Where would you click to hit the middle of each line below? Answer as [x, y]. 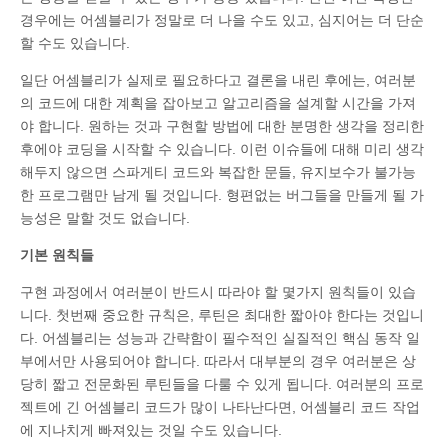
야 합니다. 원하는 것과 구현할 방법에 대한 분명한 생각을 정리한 [222, 125]
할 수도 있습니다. [75, 42]
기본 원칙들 [57, 254]
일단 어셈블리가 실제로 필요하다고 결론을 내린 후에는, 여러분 [218, 79]
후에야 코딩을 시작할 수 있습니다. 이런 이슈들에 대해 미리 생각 [222, 148]
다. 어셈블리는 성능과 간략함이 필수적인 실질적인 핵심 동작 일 [220, 337]
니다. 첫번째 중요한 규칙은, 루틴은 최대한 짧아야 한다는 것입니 [222, 314]
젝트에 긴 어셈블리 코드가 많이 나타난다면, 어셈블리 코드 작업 [220, 406]
